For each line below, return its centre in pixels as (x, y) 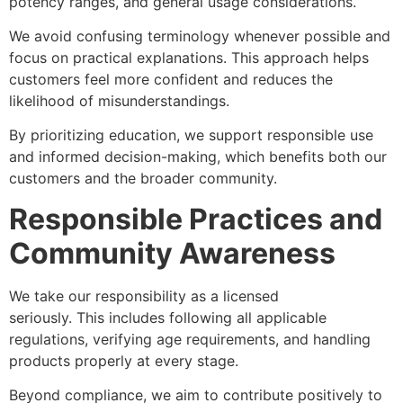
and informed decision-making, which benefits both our (198, 157)
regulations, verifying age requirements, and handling (190, 339)
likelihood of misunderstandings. (119, 101)
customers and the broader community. (143, 179)
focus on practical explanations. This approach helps (189, 58)
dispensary (320, 296)
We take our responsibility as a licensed (146, 296)
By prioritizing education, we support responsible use (191, 135)
